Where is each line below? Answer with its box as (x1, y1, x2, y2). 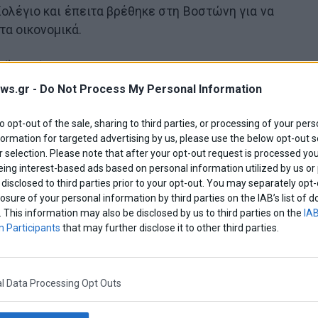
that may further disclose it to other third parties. (60, 222, 279, 234)
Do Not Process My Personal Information (40, 82, 262, 96)
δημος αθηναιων (95, 178, 173, 192)
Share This (87, 99, 141, 113)
